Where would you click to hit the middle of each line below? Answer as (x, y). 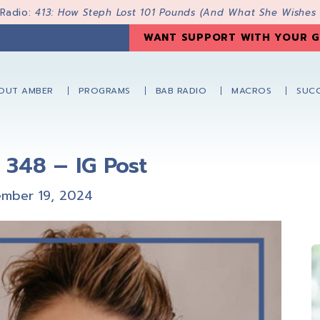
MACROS (251, 91)
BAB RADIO (181, 91)
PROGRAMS (104, 91)
